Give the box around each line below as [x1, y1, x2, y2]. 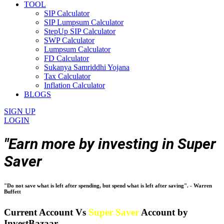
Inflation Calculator [44, 81, 105, 89]
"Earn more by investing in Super [4, 134, 216, 152]
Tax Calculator [44, 72, 90, 80]
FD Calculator [44, 54, 89, 62]
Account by [139, 206, 188, 217]
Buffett [4, 188, 21, 194]
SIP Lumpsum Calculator [44, 18, 123, 26]
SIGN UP [4, 107, 35, 115]
